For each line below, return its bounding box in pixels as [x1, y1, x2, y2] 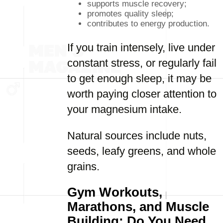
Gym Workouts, [67, 185, 162, 199]
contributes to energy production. [87, 19, 210, 28]
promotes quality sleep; [87, 9, 174, 18]
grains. [67, 160, 100, 173]
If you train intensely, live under [67, 41, 215, 54]
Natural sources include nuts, [67, 129, 207, 142]
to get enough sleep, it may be [67, 72, 212, 85]
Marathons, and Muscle [67, 200, 209, 214]
